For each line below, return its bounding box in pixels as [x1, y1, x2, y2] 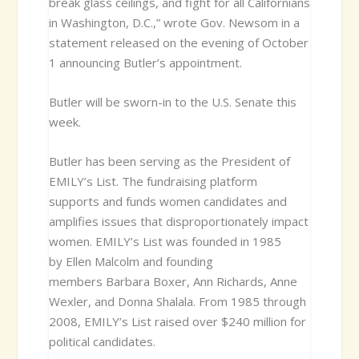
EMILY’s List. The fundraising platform [48, 172, 257, 189]
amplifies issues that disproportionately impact [48, 212, 309, 229]
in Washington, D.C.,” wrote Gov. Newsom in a [48, 14, 300, 30]
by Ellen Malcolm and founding [48, 252, 213, 269]
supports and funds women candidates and [48, 192, 287, 209]
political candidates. [48, 333, 155, 349]
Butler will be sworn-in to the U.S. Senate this [48, 93, 296, 110]
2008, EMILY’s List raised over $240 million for [48, 313, 306, 329]
